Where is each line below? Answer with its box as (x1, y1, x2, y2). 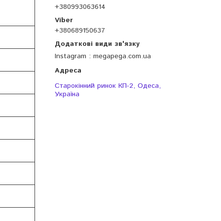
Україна (55, 89, 79, 100)
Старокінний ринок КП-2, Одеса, (55, 81, 161, 91)
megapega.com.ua (93, 51, 151, 62)
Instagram (55, 51, 89, 62)
